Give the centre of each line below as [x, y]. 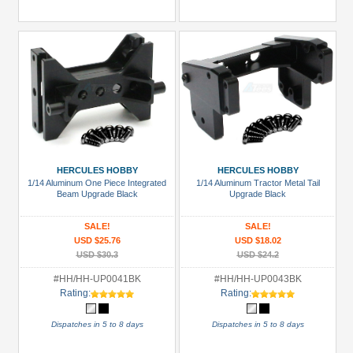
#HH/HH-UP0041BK [97, 279]
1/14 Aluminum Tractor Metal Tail [258, 183]
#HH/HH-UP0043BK [258, 279]
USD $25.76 [97, 240]
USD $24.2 [258, 255]
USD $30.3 [97, 255]
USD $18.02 [258, 240]
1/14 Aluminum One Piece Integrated [97, 183]
